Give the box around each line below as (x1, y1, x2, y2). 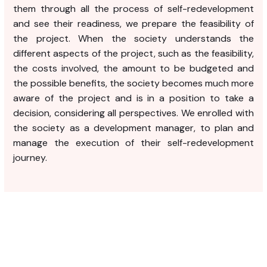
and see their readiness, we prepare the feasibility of (13, 17, 254, 30)
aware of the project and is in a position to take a (13, 92, 254, 105)
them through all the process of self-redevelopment (13, 2, 254, 15)
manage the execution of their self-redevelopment (13, 136, 254, 150)
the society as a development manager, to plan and (13, 122, 254, 135)
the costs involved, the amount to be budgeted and (13, 62, 254, 75)
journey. (13, 151, 47, 164)
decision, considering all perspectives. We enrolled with (13, 107, 254, 120)
